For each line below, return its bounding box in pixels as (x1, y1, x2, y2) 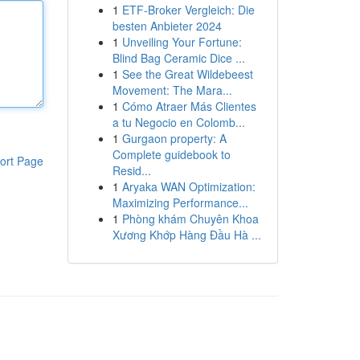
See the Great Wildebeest (121, 66, 253, 82)
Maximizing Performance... (112, 194, 248, 211)
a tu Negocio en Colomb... (112, 114, 245, 130)
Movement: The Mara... (112, 82, 232, 98)
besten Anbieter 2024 (112, 18, 222, 34)
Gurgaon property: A (121, 130, 227, 146)
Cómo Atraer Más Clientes (121, 98, 256, 114)
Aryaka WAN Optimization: (121, 178, 256, 194)
